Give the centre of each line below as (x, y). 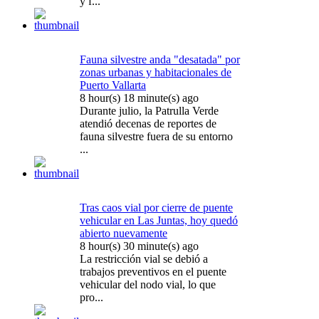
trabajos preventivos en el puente (153, 272)
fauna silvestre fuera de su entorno (156, 137)
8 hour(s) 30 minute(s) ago (139, 246)
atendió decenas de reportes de (148, 124)
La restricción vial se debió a (144, 259)
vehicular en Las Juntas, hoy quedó (159, 221)
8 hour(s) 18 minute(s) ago (139, 98)
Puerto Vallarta (113, 85)
